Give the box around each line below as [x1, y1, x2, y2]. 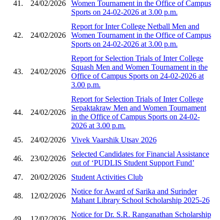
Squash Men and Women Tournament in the [71, 62, 208, 71]
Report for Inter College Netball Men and [71, 22, 199, 30]
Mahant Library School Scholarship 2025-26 [71, 195, 210, 204]
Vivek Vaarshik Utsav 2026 [71, 135, 157, 144]
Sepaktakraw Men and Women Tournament [71, 103, 206, 112]
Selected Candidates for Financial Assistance [71, 149, 209, 158]
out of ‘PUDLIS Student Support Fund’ [71, 158, 194, 167]
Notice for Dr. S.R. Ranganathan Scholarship [71, 210, 211, 219]
